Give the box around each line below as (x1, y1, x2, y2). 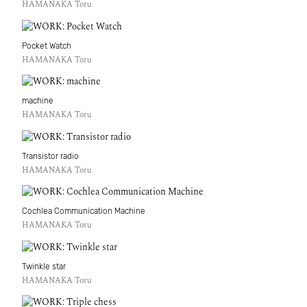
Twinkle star (22, 261, 66, 271)
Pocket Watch (22, 40, 71, 51)
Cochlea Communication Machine (22, 206, 145, 216)
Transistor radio (22, 151, 79, 161)
